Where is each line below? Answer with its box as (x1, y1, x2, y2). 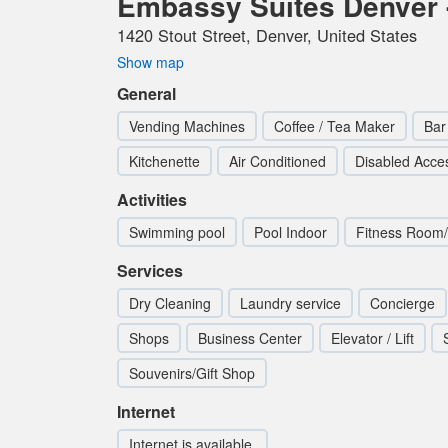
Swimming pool (129, 222, 225, 242)
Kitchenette (129, 151, 200, 171)
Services (117, 259, 183, 282)
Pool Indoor (254, 222, 327, 242)
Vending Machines (129, 116, 245, 136)
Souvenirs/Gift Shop (129, 363, 255, 383)
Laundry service (240, 293, 341, 313)
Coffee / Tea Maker (274, 116, 395, 136)
